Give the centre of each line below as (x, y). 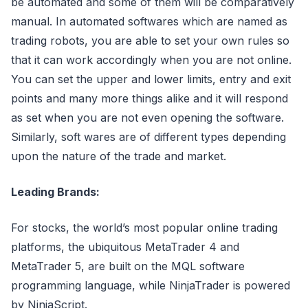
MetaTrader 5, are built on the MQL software (128, 266)
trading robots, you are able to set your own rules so (150, 41)
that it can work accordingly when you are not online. (151, 60)
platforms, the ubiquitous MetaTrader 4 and (125, 247)
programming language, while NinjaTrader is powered (151, 285)
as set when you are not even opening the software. (147, 118)
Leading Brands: (55, 192)
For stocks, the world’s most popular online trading (144, 228)
